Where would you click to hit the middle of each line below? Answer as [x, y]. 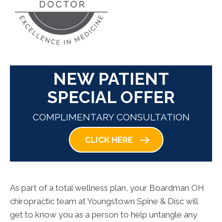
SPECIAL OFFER [111, 97]
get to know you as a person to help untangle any [104, 215]
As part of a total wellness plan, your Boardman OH [107, 188]
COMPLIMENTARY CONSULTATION [111, 117]
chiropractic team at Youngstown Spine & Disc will [104, 201]
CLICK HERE [109, 140]
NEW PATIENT [111, 79]
